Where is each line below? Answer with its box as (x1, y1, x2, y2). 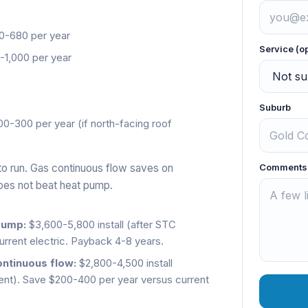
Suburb (259, 101, 291, 113)
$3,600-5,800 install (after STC (26, 217, 176, 231)
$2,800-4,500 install (76, 256, 173, 269)
